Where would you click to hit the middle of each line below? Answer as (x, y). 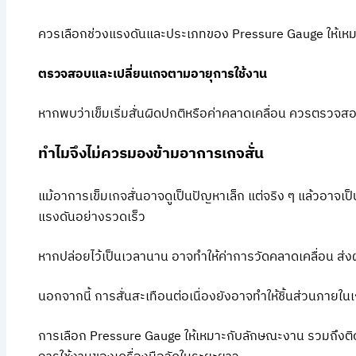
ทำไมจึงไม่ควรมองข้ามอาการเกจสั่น (151, 154)
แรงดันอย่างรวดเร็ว (92, 218)
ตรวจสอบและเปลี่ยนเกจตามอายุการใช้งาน (153, 75)
